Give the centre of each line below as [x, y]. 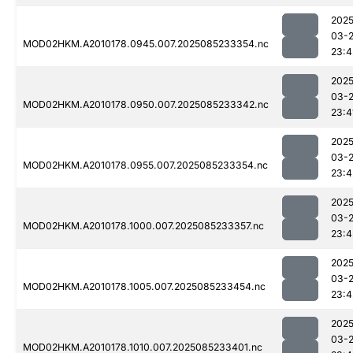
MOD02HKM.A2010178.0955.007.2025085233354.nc [145, 165]
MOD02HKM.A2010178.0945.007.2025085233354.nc [146, 44]
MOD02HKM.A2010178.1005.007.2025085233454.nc [144, 287]
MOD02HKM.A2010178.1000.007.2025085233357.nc [143, 226]
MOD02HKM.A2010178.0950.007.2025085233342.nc [146, 105]
